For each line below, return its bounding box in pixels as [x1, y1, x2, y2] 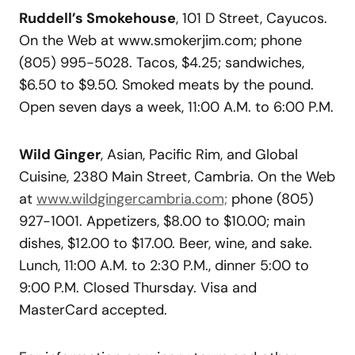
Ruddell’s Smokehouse [19, 8, 176, 28]
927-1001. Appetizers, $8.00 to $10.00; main [19, 211, 305, 231]
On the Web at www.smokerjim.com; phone [19, 30, 302, 50]
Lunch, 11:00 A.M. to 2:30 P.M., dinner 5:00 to [19, 255, 309, 275]
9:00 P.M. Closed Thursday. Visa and [19, 277, 257, 297]
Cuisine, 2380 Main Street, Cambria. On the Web [19, 166, 335, 186]
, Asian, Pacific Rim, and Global [101, 144, 298, 164]
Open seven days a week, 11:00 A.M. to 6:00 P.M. [19, 97, 334, 116]
